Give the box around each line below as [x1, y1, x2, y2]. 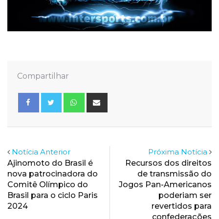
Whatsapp [83, 93, 122, 103]
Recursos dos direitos [125, 158, 212, 168]
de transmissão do [137, 169, 212, 179]
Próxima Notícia [148, 147, 207, 157]
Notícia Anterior [12, 147, 70, 157]
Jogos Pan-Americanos [119, 180, 212, 190]
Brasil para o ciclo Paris [7, 191, 98, 200]
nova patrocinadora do [7, 169, 98, 179]
